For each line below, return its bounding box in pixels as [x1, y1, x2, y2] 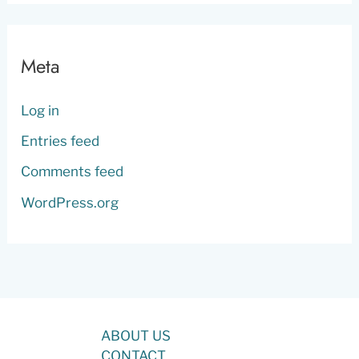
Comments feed [21, 163, 124, 180]
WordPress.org [21, 194, 119, 211]
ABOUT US [101, 327, 171, 344]
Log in [21, 102, 60, 119]
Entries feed [21, 133, 100, 150]
